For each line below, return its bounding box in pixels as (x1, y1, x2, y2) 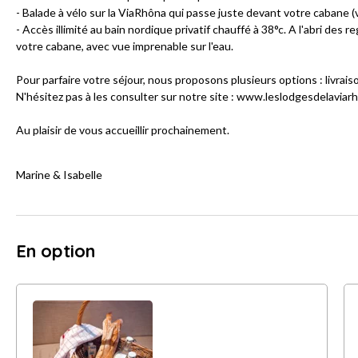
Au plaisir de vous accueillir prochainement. (16, 123, 229, 137)
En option (16, 240, 95, 263)
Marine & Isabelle (16, 168, 102, 182)
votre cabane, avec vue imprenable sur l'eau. (16, 39, 233, 54)
